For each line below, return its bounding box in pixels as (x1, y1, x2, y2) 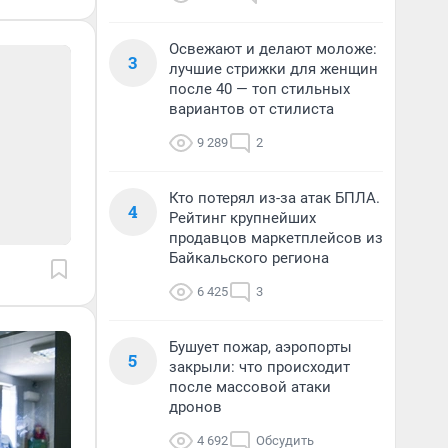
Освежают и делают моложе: (169, 40, 377, 58)
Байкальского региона (169, 249, 329, 267)
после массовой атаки (169, 378, 331, 396)
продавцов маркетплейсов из (169, 229, 383, 247)
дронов (169, 398, 222, 416)
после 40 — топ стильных (169, 80, 350, 98)
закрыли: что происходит (169, 358, 350, 376)
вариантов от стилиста (169, 100, 334, 118)
